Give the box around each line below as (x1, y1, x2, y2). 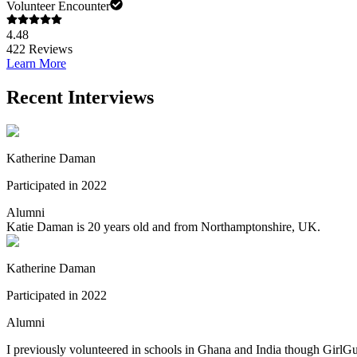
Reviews (25, 42, 73, 57)
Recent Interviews (6, 87, 154, 108)
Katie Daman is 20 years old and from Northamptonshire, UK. (6, 220, 320, 234)
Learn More (6, 57, 66, 71)
